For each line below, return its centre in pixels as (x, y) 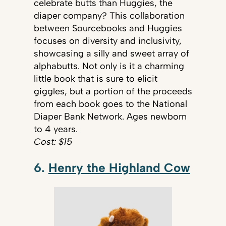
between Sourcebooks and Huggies (108, 29)
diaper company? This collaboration (109, 16)
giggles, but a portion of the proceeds (113, 92)
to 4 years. (55, 129)
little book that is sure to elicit (95, 79)
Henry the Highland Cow (119, 167)
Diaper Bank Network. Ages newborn (110, 117)
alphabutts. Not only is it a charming (109, 66)
